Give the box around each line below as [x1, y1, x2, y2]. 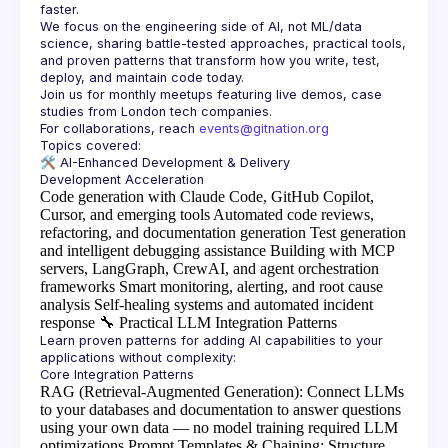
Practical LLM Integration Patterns [119, 314, 337, 331]
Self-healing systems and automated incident [94, 296, 373, 313]
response [40, 314, 95, 331]
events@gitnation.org [199, 121, 329, 136]
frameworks [40, 278, 115, 295]
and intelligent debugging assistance [40, 242, 266, 259]
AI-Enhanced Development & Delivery [60, 155, 290, 170]
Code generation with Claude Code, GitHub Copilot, [40, 188, 374, 205]
